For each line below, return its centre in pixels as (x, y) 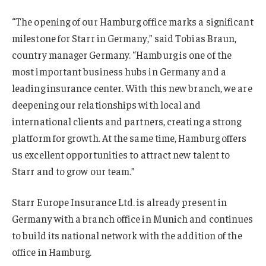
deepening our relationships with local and (107, 105)
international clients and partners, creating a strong (127, 121)
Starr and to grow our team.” (74, 171)
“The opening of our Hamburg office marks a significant (133, 22)
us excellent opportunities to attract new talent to (121, 155)
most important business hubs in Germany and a (119, 72)
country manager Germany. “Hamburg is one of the (122, 55)
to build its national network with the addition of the (127, 235)
